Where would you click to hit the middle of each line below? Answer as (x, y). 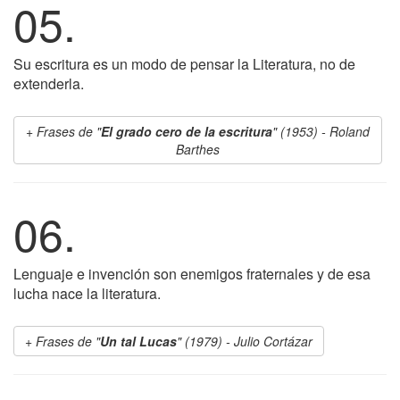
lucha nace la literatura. (87, 293)
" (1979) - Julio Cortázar (245, 341)
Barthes (198, 149)
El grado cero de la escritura (187, 131)
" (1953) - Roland (321, 131)
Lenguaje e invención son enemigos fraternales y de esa (192, 274)
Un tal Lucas (138, 341)
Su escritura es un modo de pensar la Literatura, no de (184, 64)
